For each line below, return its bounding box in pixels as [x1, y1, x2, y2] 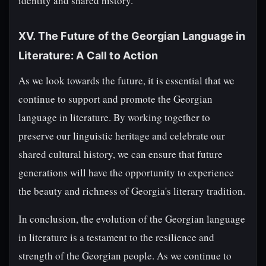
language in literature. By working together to [18, 110, 210, 124]
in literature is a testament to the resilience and [18, 230, 214, 244]
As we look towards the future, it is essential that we [18, 74, 235, 87]
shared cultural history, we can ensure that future [18, 147, 223, 161]
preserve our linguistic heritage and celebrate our [18, 129, 225, 142]
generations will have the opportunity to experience [18, 166, 234, 179]
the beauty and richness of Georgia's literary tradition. [18, 184, 245, 198]
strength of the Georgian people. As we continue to [18, 249, 232, 262]
